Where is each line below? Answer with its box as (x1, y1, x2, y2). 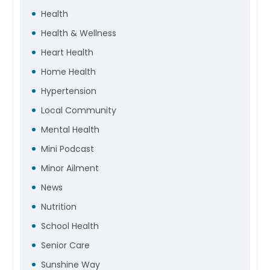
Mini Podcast (41, 143, 95, 155)
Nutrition (41, 201, 77, 213)
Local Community (41, 104, 117, 117)
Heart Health (41, 46, 94, 59)
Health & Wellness (41, 27, 117, 40)
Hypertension (41, 85, 97, 98)
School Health (41, 220, 99, 233)
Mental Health (41, 124, 100, 136)
